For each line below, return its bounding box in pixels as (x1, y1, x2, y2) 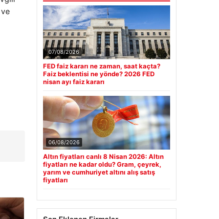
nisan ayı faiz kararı (43, 78, 105, 86)
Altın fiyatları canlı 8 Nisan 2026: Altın (43, 153, 164, 161)
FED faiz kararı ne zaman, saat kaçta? (43, 62, 160, 70)
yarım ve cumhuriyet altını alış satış (43, 168, 155, 176)
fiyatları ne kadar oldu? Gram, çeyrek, (43, 160, 161, 169)
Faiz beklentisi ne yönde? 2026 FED (43, 70, 154, 78)
